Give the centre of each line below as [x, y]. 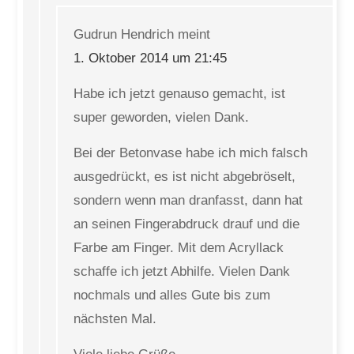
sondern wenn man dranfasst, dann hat [188, 200]
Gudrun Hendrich [124, 34]
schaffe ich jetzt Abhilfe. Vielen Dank [182, 271]
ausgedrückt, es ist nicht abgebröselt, [185, 177]
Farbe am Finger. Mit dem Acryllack [179, 248]
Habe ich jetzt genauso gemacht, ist [180, 94]
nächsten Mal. [115, 319]
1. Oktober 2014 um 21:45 [151, 58]
